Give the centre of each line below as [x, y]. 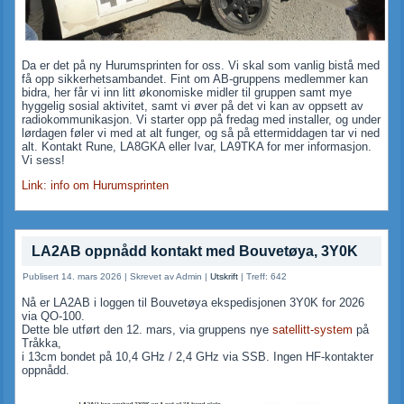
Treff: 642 [267, 276]
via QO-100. [54, 316]
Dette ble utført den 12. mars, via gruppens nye [147, 329]
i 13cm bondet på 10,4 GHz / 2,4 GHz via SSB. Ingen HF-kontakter [198, 356]
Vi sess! [44, 160]
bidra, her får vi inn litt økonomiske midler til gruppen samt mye [187, 92]
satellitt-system [313, 329]
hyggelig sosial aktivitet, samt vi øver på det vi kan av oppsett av [193, 106]
